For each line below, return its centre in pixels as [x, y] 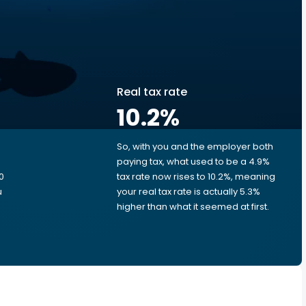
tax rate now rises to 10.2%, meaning [196, 177]
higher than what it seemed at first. [193, 207]
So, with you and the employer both [195, 147]
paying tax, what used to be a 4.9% [193, 162]
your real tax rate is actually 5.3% [189, 192]
